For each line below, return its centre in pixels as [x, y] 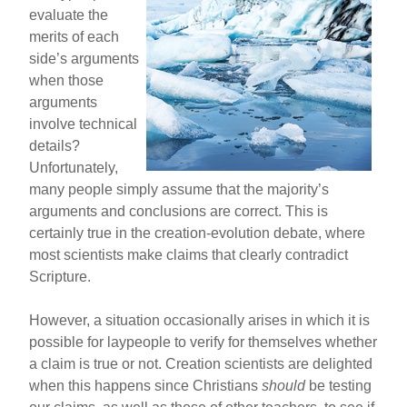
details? [55, 145]
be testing [339, 385]
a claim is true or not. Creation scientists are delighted [201, 363]
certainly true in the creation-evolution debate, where [198, 233]
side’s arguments [84, 58]
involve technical [84, 124]
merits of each [74, 36]
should [284, 385]
